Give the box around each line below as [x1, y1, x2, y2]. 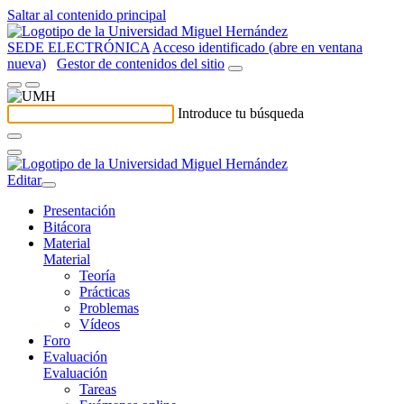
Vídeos [79, 317, 120, 332]
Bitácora [43, 219, 91, 234]
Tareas [79, 381, 116, 397]
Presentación [43, 203, 115, 218]
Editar [7, 172, 41, 188]
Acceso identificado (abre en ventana [152, 40, 363, 55]
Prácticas [79, 284, 130, 299]
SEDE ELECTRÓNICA [7, 40, 150, 55]
